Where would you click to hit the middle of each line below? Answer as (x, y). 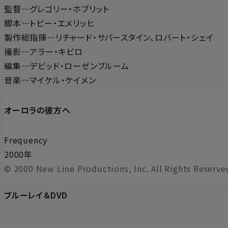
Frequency (26, 140)
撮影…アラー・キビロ (44, 52)
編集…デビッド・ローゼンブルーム (67, 66)
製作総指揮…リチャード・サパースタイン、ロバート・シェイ (109, 37)
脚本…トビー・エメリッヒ (49, 23)
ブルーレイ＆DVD (36, 195)
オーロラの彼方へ (37, 110)
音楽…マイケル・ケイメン (50, 80)
